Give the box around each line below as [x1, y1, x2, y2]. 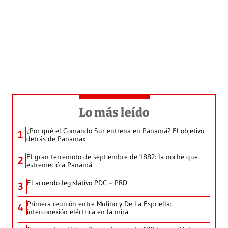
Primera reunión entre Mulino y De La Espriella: [27, 198, 172, 208]
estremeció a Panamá [26, 160, 92, 169]
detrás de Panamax [26, 134, 85, 144]
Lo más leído [78, 105, 150, 120]
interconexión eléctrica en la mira [27, 207, 128, 216]
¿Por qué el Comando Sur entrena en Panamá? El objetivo [26, 126, 204, 135]
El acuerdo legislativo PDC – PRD [27, 178, 127, 187]
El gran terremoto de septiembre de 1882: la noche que [26, 152, 198, 161]
